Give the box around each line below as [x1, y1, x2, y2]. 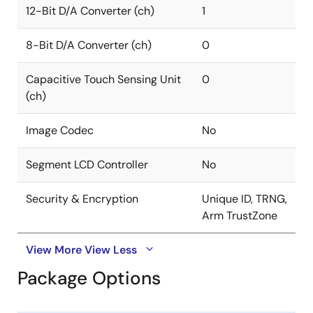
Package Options [17, 266, 161, 291]
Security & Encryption [26, 191, 138, 207]
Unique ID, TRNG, [202, 191, 287, 207]
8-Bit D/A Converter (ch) [26, 38, 152, 53]
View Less [85, 242, 137, 258]
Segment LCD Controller [26, 157, 148, 173]
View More [26, 242, 82, 258]
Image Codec [26, 123, 94, 138]
